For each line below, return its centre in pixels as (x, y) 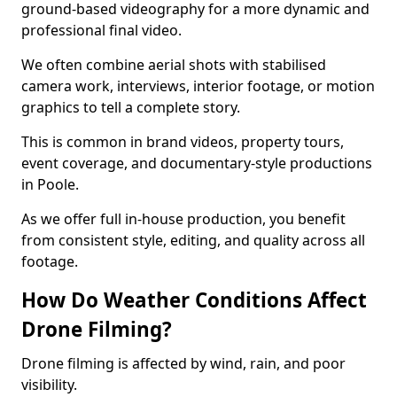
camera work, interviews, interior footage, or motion (198, 86)
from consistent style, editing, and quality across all (193, 240)
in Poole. (50, 184)
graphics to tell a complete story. (131, 107)
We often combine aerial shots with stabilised (174, 65)
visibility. (49, 385)
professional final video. (101, 30)
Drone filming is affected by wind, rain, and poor (183, 363)
